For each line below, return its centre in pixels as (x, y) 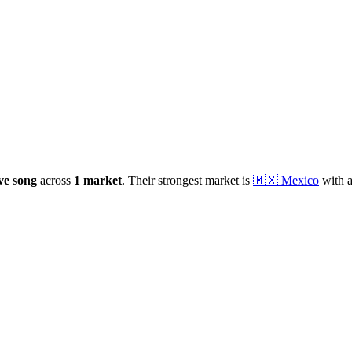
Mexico (300, 180)
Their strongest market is (187, 180)
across (55, 180)
